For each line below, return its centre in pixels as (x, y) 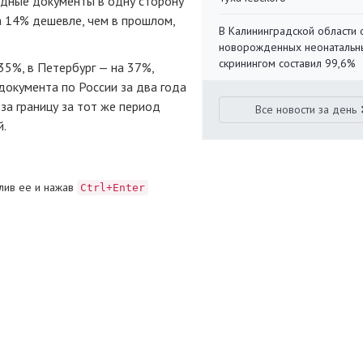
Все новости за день (306, 109)
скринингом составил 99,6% (287, 63)
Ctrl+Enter (113, 187)
